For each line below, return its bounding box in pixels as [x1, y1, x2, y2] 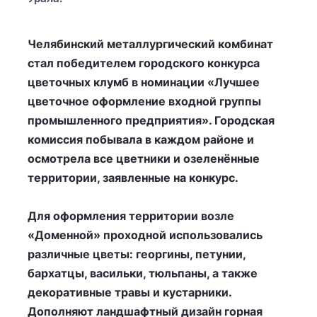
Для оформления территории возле [28, 209, 234, 223]
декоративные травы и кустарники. [28, 285, 231, 299]
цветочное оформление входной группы [28, 94, 261, 108]
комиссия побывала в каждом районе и [28, 132, 254, 146]
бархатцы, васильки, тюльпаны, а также [28, 266, 258, 280]
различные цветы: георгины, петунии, [28, 247, 246, 261]
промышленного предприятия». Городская [28, 113, 275, 127]
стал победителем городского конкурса [28, 56, 260, 70]
